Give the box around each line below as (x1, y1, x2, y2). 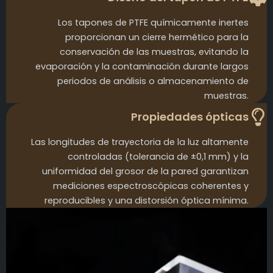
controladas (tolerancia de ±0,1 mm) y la (68, 151, 249, 163)
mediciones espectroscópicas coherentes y (53, 180, 249, 193)
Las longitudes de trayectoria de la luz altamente (31, 136, 249, 149)
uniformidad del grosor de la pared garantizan (42, 165, 249, 178)
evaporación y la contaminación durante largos (35, 60, 249, 73)
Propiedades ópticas (131, 109, 249, 125)
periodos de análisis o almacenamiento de (57, 75, 249, 88)
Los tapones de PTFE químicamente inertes (58, 16, 249, 29)
